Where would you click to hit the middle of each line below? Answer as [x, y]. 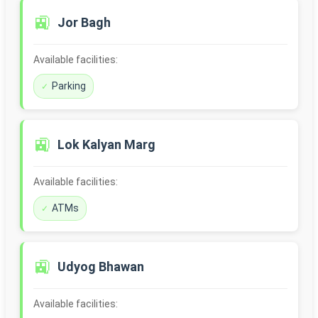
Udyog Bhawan [101, 267]
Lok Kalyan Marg [106, 145]
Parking [69, 86]
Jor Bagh [84, 23]
